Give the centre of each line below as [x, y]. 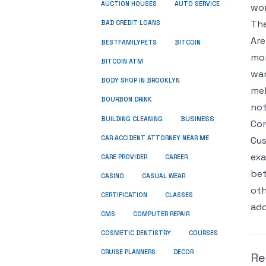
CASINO [113, 176]
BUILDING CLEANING [132, 119]
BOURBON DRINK [126, 99]
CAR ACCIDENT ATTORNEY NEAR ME [155, 138]
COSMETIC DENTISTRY [136, 233]
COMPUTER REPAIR [161, 214]
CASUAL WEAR [164, 176]
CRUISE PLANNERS [128, 252]
